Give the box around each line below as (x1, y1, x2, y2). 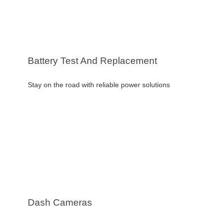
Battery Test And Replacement (28, 55, 157, 66)
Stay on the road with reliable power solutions (28, 80, 170, 89)
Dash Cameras (28, 197, 92, 208)
